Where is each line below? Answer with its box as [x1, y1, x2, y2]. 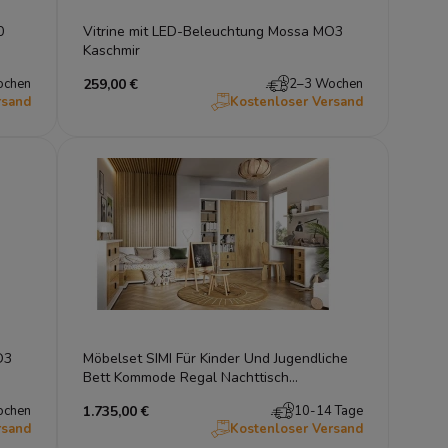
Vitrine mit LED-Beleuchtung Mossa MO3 [83, 21, 344, 41]
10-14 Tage [293, 401, 363, 420]
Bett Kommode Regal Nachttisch [83, 367, 290, 387]
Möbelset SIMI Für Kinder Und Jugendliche [83, 348, 349, 368]
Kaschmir [83, 40, 141, 60]
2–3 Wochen [288, 74, 363, 93]
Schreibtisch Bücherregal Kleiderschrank [83, 386, 342, 406]
